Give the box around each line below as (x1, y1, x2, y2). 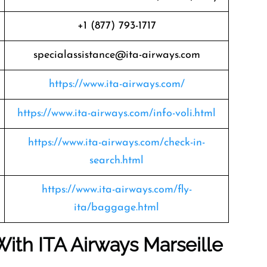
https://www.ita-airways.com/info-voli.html (17, 108, 216, 119)
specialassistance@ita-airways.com (33, 49, 200, 61)
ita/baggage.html (74, 202, 159, 213)
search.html (89, 155, 144, 166)
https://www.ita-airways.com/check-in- (28, 137, 205, 148)
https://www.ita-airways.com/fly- (41, 184, 192, 195)
